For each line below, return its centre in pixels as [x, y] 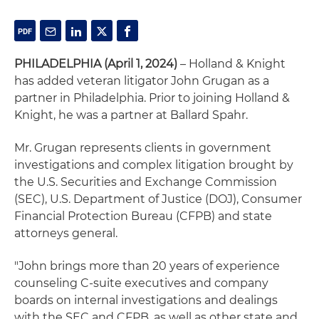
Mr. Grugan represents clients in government [143, 148]
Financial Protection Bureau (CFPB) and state [143, 216]
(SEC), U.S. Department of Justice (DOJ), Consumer [158, 199]
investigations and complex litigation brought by [154, 165]
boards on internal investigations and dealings [146, 300]
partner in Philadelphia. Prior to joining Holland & [152, 98]
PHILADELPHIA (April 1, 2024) [96, 64]
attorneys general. [66, 233]
